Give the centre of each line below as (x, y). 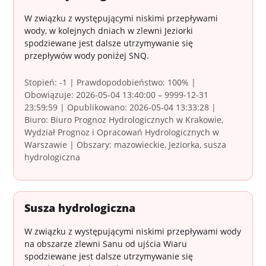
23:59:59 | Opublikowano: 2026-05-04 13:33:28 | (121, 107)
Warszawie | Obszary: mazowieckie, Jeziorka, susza (126, 145)
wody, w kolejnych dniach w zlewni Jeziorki (109, 31)
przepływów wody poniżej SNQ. (87, 56)
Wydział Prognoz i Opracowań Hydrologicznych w (122, 132)
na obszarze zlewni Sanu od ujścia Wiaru (106, 244)
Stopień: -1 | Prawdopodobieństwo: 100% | (110, 83)
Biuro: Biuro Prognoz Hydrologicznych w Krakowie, (124, 120)
